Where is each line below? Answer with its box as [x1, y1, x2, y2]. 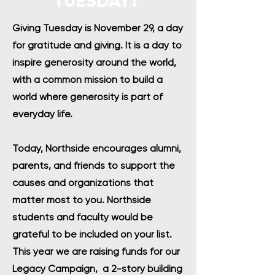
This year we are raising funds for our [12, 246, 180, 257]
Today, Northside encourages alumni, [12, 142, 181, 154]
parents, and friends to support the [12, 160, 175, 171]
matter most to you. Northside [12, 194, 151, 206]
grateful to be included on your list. [12, 228, 172, 240]
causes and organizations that [12, 177, 153, 188]
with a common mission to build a [12, 74, 163, 85]
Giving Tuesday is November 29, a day [12, 22, 183, 34]
